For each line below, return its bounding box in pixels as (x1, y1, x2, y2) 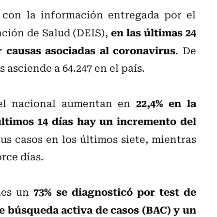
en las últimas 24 (111, 24, 196, 40)
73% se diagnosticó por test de (29, 183, 196, 199)
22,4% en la (130, 94, 196, 110)
